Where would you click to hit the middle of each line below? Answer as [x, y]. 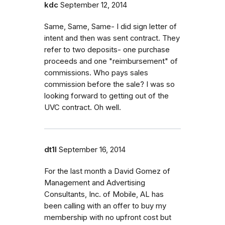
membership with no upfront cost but [108, 217]
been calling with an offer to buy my [105, 206]
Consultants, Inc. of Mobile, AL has [104, 194]
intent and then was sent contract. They [112, 38]
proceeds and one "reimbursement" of [111, 61]
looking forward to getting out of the [106, 96]
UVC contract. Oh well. [83, 107]
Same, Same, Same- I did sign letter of [110, 26]
